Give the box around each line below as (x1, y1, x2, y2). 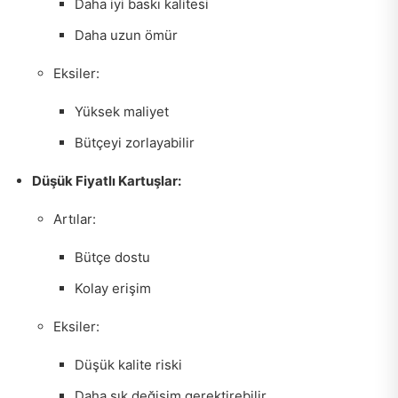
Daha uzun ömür (75, 27, 178, 44)
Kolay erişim (75, 280, 151, 298)
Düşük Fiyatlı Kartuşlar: (32, 172, 181, 190)
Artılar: (53, 211, 96, 228)
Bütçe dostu (75, 249, 150, 267)
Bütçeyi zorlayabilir (75, 134, 195, 152)
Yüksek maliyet (75, 103, 169, 121)
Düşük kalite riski (75, 356, 182, 374)
